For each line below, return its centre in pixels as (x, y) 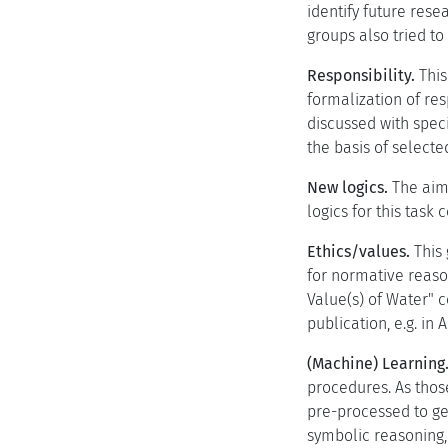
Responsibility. (361, 75)
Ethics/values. (358, 251)
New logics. (347, 187)
